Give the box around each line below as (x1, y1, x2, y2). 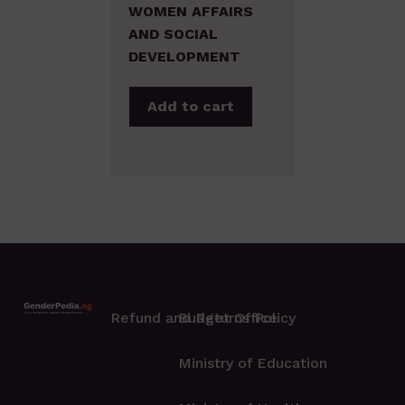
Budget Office (178, 309, 278, 327)
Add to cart (147, 98, 234, 116)
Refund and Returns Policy (110, 309, 297, 327)
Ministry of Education (178, 354, 328, 372)
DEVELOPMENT (128, 48, 240, 66)
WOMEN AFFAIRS (128, 3, 253, 21)
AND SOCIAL (128, 25, 218, 43)
